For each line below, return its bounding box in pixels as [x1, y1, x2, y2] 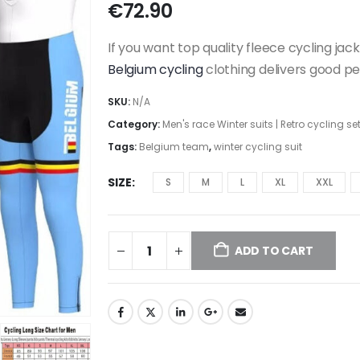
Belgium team [139, 139, 209, 153]
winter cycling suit [214, 139, 302, 153]
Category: [108, 117, 162, 131]
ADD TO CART [234, 243, 313, 260]
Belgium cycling [108, 60, 203, 80]
